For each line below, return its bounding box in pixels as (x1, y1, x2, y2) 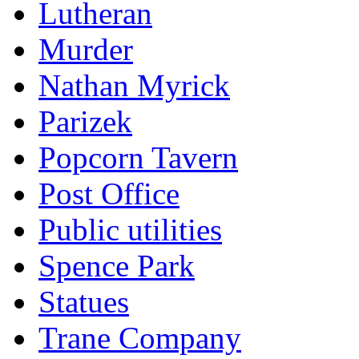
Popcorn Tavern (38, 139, 238, 175)
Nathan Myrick (38, 67, 230, 103)
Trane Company (38, 320, 241, 355)
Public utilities (38, 212, 222, 247)
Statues (38, 284, 129, 319)
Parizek (38, 103, 132, 139)
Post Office (38, 175, 179, 211)
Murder (38, 31, 133, 67)
